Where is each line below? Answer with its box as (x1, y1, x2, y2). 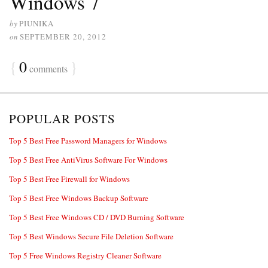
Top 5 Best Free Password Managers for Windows (9, 135, 167, 146)
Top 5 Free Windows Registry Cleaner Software (9, 250, 162, 261)
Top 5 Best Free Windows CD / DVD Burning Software (9, 212, 184, 223)
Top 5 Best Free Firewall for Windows (9, 173, 130, 184)
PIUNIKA (19, 18, 54, 29)
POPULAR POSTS (9, 110, 115, 127)
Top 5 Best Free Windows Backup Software (9, 193, 148, 203)
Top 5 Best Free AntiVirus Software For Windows (9, 154, 167, 165)
